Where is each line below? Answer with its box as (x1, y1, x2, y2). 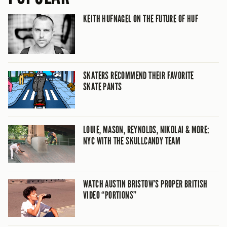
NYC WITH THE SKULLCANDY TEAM (83, 134, 181, 147)
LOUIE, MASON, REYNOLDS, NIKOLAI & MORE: (83, 123, 210, 136)
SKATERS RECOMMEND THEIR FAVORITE (83, 69, 194, 82)
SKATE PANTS (83, 80, 122, 93)
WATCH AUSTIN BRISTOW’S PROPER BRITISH (83, 177, 208, 190)
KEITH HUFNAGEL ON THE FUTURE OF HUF (83, 12, 198, 25)
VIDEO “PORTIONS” (83, 188, 137, 201)
